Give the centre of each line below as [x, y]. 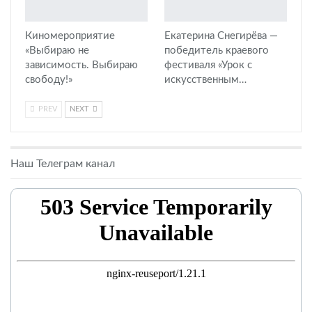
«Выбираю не [57, 51]
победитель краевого [217, 51]
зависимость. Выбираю [81, 65]
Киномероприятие [70, 36]
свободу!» [49, 80]
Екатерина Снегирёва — [221, 36]
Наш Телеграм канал [63, 164]
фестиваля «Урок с [208, 65]
